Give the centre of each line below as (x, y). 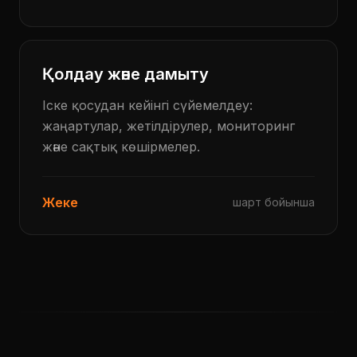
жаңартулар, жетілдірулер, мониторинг (169, 126)
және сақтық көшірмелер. (121, 147)
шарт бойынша (274, 202)
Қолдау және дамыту (126, 74)
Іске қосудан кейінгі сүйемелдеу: (147, 105)
